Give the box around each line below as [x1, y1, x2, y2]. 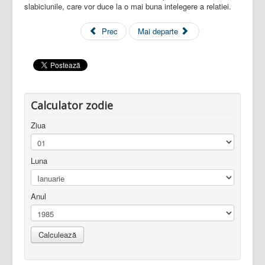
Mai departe [138, 25, 180, 37]
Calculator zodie [31, 98, 113, 113]
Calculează [38, 229, 76, 241]
